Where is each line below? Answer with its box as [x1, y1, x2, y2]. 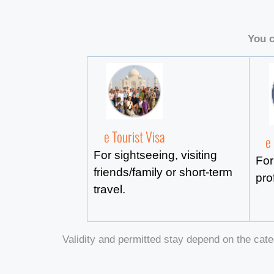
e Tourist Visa [104, 126, 165, 146]
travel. [94, 182, 125, 196]
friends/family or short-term [94, 165, 232, 179]
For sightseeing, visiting [94, 148, 217, 161]
